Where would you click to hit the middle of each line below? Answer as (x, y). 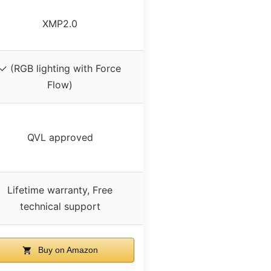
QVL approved (60, 137)
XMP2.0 (60, 23)
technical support (60, 206)
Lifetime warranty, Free (60, 190)
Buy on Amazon (67, 250)
